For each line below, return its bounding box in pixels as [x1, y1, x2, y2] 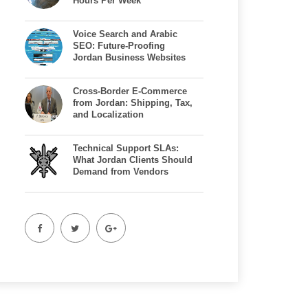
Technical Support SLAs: [73, 143, 179, 153]
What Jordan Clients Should [73, 155, 192, 165]
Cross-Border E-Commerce [73, 86, 187, 96]
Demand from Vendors [73, 166, 168, 177]
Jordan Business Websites [73, 52, 186, 63]
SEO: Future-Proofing [73, 41, 165, 51]
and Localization [73, 109, 144, 120]
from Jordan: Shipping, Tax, [73, 98, 192, 108]
